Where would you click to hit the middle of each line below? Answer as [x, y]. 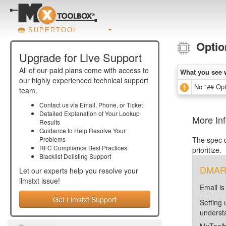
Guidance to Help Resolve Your [82, 130]
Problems [52, 139]
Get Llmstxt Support [85, 199]
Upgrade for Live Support [80, 57]
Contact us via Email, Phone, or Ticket [91, 105]
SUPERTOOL [53, 30]
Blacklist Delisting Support [75, 156]
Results [50, 122]
